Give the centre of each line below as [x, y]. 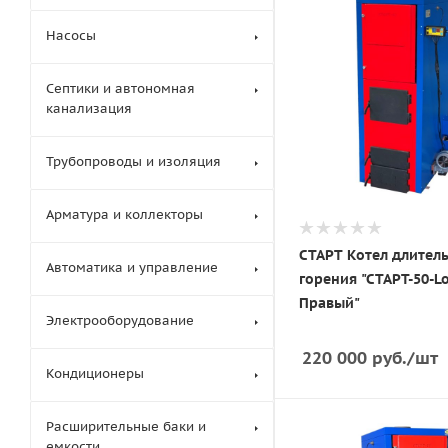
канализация [89, 108]
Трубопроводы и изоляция [133, 161]
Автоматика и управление [132, 267]
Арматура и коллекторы [124, 214]
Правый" [329, 302]
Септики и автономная [120, 88]
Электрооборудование [120, 320]
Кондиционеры [95, 373]
